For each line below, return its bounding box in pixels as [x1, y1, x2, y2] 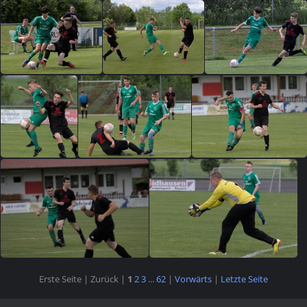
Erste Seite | [39, 272, 88, 285]
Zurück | [90, 272, 125, 285]
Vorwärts [175, 272, 212, 285]
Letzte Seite [221, 272, 268, 285]
